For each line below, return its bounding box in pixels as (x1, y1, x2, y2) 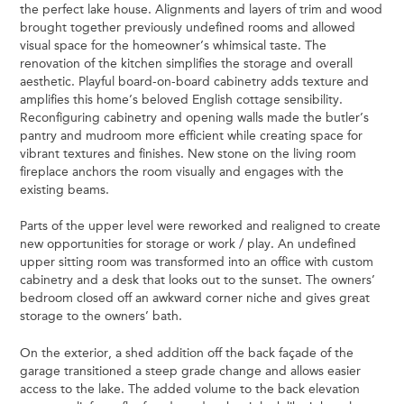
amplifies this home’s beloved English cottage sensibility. (20, 91, 344, 106)
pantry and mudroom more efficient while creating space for (20, 127, 363, 142)
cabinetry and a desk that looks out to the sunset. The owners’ (20, 272, 376, 288)
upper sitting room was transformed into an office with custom (20, 254, 374, 270)
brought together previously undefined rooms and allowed (20, 19, 356, 34)
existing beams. (20, 181, 110, 197)
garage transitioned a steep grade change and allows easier (20, 363, 362, 378)
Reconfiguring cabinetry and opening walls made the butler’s (20, 109, 370, 124)
